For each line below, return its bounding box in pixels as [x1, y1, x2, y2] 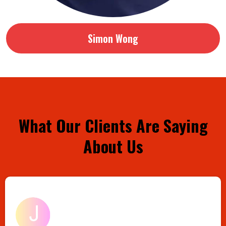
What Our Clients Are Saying [18, 114, 208, 138]
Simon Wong [88, 31, 138, 46]
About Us [83, 134, 143, 158]
